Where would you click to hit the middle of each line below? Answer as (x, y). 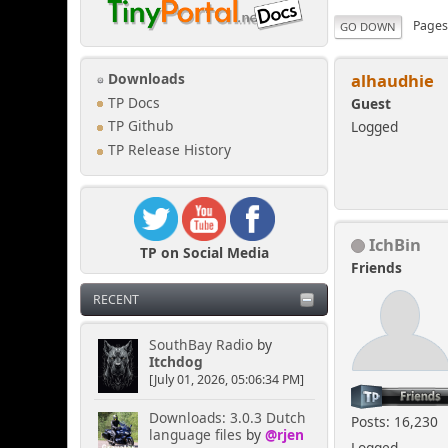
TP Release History (168, 150)
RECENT (116, 300)
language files (195, 435)
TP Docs (132, 103)
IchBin (395, 244)
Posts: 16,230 (395, 421)
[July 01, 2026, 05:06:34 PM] (226, 380)
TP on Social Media (204, 252)
